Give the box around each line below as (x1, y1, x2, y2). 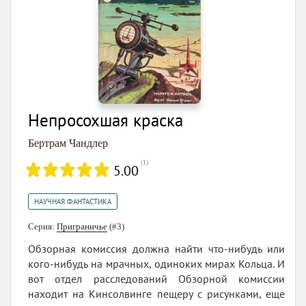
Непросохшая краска (28, 109, 183, 131)
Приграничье (57, 221, 107, 232)
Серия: (28, 221, 57, 232)
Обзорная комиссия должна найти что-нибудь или (28, 241, 285, 255)
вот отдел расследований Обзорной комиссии (28, 271, 285, 286)
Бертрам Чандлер (28, 137, 108, 149)
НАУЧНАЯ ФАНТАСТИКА (34, 196, 111, 206)
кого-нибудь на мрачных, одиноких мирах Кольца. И (28, 256, 285, 270)
